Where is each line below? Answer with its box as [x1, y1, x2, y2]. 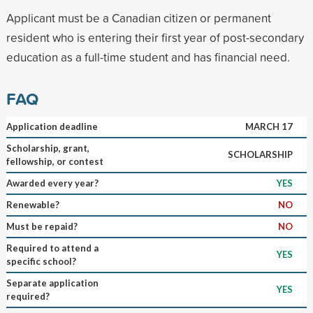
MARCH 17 [245, 120, 293, 132]
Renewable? [6, 198, 59, 210]
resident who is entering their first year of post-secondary [6, 29, 304, 45]
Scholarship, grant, [6, 142, 89, 154]
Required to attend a [6, 242, 99, 254]
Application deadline [6, 120, 98, 132]
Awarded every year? [6, 177, 99, 189]
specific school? [6, 255, 76, 267]
